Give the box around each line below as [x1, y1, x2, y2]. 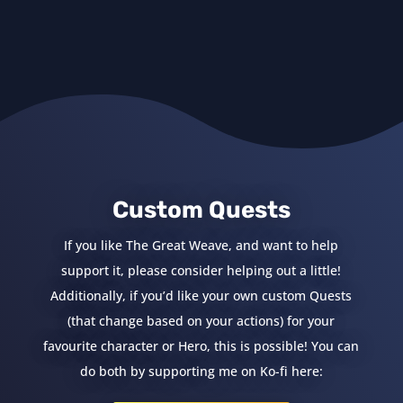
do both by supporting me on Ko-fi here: [79, 362, 323, 380]
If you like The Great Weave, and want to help [64, 236, 339, 254]
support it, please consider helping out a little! [61, 261, 342, 279]
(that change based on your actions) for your [67, 311, 336, 329]
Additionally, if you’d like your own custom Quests [50, 286, 353, 304]
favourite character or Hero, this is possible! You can [43, 336, 360, 354]
